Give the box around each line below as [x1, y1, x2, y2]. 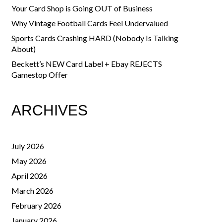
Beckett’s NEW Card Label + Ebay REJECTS [11, 58, 162, 68]
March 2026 [11, 185, 54, 195]
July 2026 [11, 141, 44, 151]
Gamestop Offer [11, 69, 68, 79]
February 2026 [11, 200, 61, 210]
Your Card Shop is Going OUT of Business [11, 3, 153, 13]
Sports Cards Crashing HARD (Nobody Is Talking [11, 33, 178, 43]
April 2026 [11, 170, 48, 180]
